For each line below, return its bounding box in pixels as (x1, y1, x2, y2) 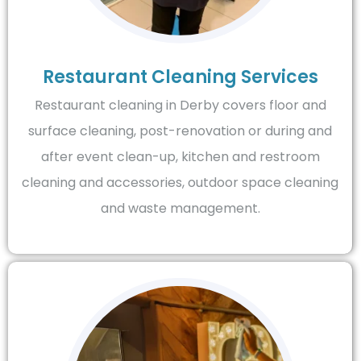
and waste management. (100, 198, 260, 218)
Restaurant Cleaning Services (42, 64, 318, 89)
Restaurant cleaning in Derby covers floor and (34, 95, 326, 114)
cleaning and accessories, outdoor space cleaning (22, 172, 338, 192)
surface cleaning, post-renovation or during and (28, 121, 332, 140)
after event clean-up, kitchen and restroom (40, 147, 320, 166)
